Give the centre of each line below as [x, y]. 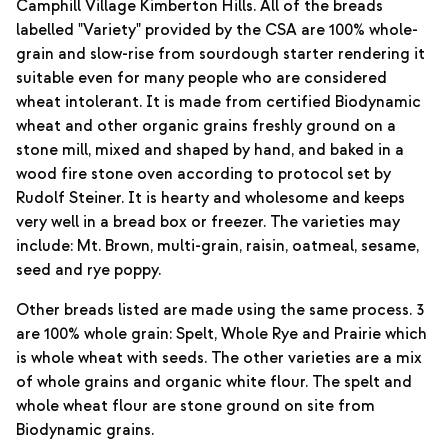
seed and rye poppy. [88, 270]
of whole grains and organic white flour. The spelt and [214, 382]
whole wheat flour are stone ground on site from [195, 406]
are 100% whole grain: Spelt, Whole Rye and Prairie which [221, 334]
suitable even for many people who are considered [201, 78]
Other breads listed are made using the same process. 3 [220, 310]
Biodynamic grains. [85, 430]
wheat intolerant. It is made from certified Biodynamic [218, 102]
